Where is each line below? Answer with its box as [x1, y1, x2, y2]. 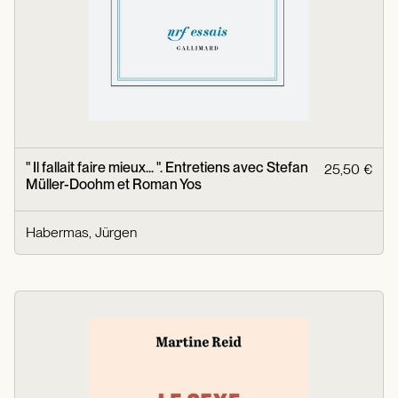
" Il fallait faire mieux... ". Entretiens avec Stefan [26, 159, 308, 177]
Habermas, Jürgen [26, 224, 137, 242]
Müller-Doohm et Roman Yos [26, 176, 202, 194]
